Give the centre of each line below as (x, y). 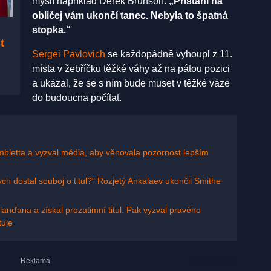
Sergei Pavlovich (69, 54)
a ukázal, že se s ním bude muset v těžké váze (131, 83)
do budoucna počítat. (77, 97)
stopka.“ (51, 30)
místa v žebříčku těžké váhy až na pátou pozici (131, 68)
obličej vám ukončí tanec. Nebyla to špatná (130, 15)
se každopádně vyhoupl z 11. (169, 54)
